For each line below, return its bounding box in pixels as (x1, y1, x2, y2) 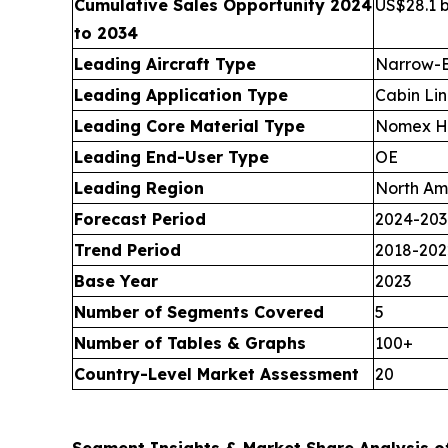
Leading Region (74, 178, 204, 199)
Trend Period (74, 240, 181, 261)
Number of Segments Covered (74, 302, 324, 323)
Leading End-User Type (74, 147, 269, 168)
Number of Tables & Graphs (74, 333, 306, 354)
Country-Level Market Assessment (74, 364, 359, 385)
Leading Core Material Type (74, 116, 305, 137)
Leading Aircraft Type (74, 54, 256, 75)
